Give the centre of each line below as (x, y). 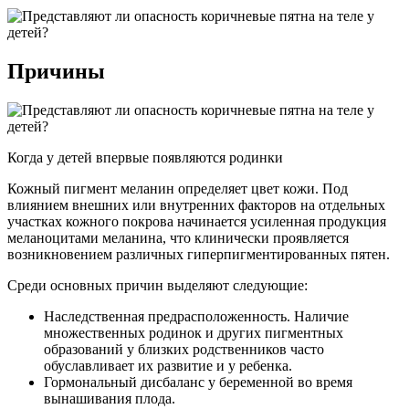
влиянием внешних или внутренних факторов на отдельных (196, 204)
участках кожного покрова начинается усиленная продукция (197, 221)
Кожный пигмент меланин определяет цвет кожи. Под (178, 188)
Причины (56, 71)
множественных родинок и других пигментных (194, 332)
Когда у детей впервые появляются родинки (145, 157)
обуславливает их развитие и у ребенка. (168, 365)
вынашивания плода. (110, 398)
